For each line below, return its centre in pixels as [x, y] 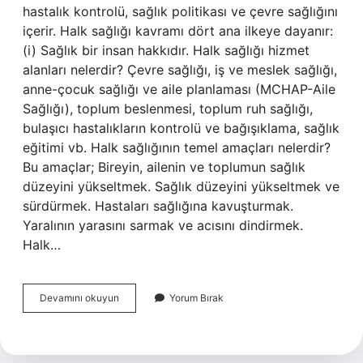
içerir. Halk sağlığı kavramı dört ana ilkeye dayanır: [178, 31]
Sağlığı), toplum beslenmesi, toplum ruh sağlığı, [168, 109]
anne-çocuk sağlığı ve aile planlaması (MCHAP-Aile [179, 89]
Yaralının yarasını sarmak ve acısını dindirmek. [163, 225]
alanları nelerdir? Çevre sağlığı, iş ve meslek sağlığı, [180, 70]
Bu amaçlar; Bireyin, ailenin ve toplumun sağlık [164, 167]
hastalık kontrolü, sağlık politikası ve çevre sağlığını [180, 11]
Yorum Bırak [196, 298]
